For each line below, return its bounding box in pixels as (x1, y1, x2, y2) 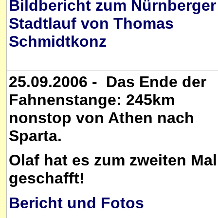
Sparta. (9, 127, 62, 145)
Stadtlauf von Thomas (9, 15, 174, 33)
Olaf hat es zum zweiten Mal (9, 151, 217, 169)
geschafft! (9, 169, 85, 187)
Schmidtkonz (9, 33, 107, 51)
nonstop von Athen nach (9, 109, 194, 127)
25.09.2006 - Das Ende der (9, 73, 206, 91)
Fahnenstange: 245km (9, 91, 175, 109)
